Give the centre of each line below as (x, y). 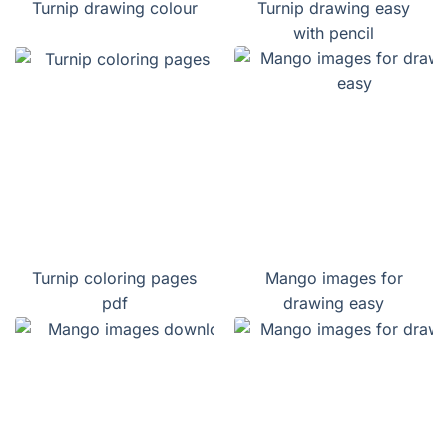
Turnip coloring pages (114, 278)
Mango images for (333, 278)
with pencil (333, 33)
